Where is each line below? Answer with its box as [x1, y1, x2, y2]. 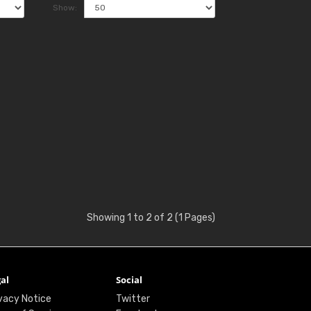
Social [116, 274, 143, 287]
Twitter [116, 293, 151, 305]
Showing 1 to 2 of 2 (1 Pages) [87, 212, 216, 224]
